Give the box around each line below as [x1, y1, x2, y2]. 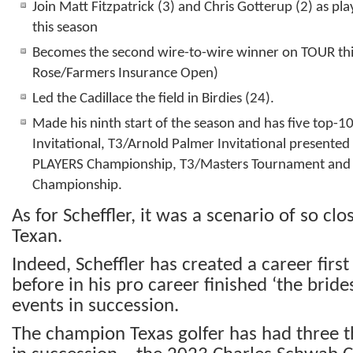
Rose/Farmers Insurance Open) [32, 66, 218, 82]
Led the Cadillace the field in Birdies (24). [32, 91, 274, 107]
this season [32, 20, 98, 36]
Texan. [12, 227, 62, 247]
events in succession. [12, 296, 179, 317]
